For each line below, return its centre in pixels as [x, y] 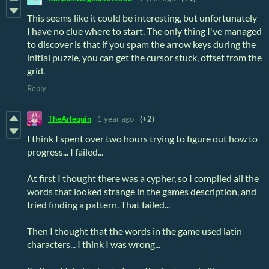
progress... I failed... [65, 152]
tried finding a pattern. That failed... [98, 205]
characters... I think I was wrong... [94, 244]
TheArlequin [70, 119]
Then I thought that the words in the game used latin [134, 231]
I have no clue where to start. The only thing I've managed [144, 31]
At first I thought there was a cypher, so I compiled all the [143, 178]
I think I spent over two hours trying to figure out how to [142, 139]
